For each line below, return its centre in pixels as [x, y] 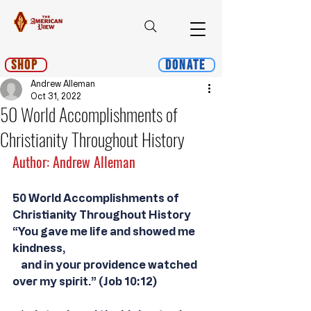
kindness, [39, 248]
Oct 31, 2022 [56, 96]
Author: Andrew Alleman [74, 162]
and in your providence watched [106, 264]
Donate [185, 65]
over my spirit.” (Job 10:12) [85, 281]
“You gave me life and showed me [105, 231]
